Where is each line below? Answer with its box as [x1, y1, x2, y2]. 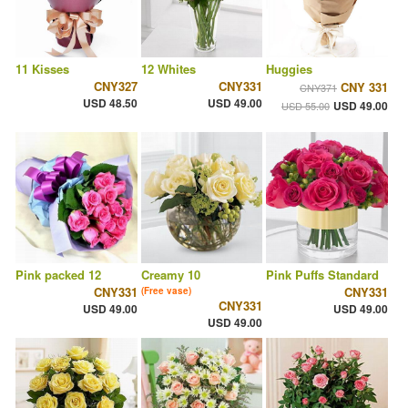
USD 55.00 [280, 98, 330, 114]
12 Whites [140, 60, 196, 78]
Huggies [266, 60, 313, 78]
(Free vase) [140, 284, 191, 298]
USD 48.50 [82, 95, 138, 112]
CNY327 [93, 77, 138, 96]
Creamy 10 [140, 266, 200, 284]
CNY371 [299, 80, 337, 96]
